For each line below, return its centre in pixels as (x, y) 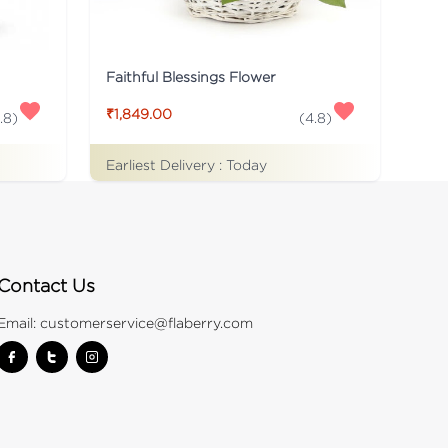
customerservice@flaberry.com (147, 322)
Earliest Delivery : (166, 164)
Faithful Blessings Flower (191, 76)
